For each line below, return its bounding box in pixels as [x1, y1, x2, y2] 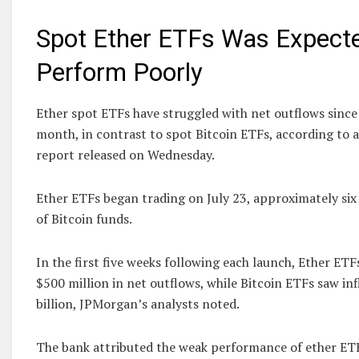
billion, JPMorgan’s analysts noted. [36, 294, 240, 313]
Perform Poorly [36, 58, 203, 87]
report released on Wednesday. [36, 145, 215, 163]
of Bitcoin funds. [36, 209, 132, 228]
